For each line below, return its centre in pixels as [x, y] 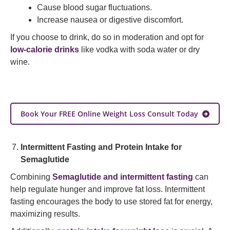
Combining [31, 177]
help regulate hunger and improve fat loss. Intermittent [108, 189]
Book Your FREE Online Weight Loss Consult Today [109, 114]
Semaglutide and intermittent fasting [123, 177]
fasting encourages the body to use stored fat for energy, [111, 202]
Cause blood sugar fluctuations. [94, 7]
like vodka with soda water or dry [139, 50]
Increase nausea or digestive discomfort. [110, 20]
